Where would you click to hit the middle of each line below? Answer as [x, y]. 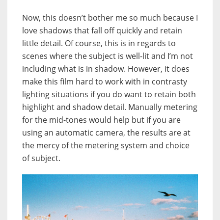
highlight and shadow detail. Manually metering [110, 107]
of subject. [41, 158]
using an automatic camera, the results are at [106, 133]
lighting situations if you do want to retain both [109, 95]
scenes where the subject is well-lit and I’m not [108, 56]
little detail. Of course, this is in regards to [99, 43]
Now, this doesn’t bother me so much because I [110, 18]
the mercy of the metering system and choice [106, 146]
